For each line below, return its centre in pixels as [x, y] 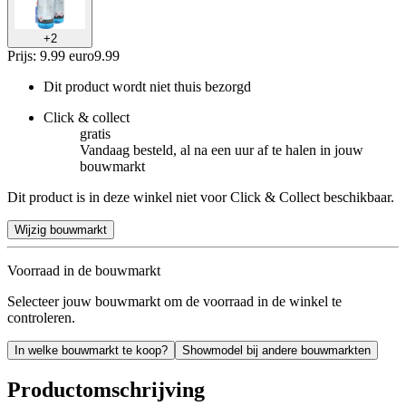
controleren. [41, 317]
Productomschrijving [106, 389]
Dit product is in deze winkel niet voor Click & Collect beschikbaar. [201, 197]
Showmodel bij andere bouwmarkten [276, 350]
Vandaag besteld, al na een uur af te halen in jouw [222, 150]
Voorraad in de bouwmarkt [84, 270]
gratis [95, 133]
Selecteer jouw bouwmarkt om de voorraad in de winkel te [174, 301]
